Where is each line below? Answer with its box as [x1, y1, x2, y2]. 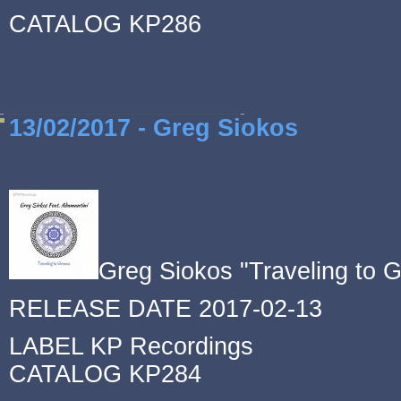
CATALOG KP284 [9, 361, 201, 388]
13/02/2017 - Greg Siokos [9, 115, 298, 141]
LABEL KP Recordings [9, 333, 253, 360]
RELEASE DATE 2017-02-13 [9, 295, 322, 322]
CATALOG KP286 [9, 11, 209, 38]
